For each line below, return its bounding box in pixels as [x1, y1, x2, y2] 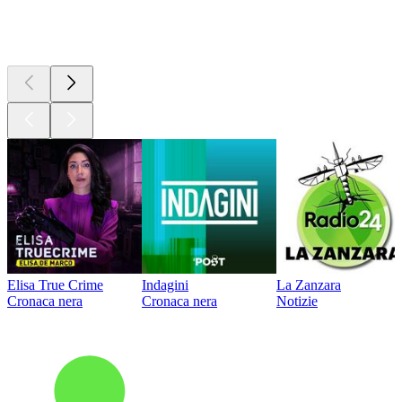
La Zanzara [276, 276, 341, 293]
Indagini [142, 276, 188, 293]
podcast [100, 22, 170, 47]
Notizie [276, 293, 318, 309]
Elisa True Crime [7, 276, 103, 293]
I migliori [7, 22, 100, 47]
